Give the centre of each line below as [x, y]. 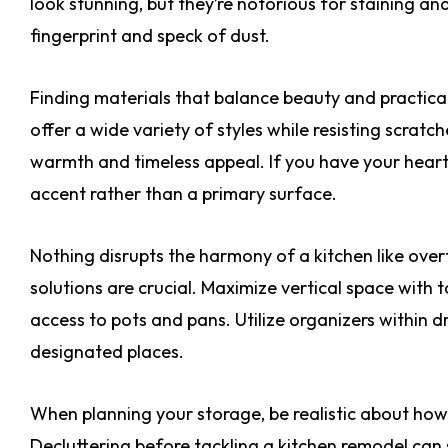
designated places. [107, 351]
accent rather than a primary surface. [183, 193]
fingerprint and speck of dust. [150, 35]
